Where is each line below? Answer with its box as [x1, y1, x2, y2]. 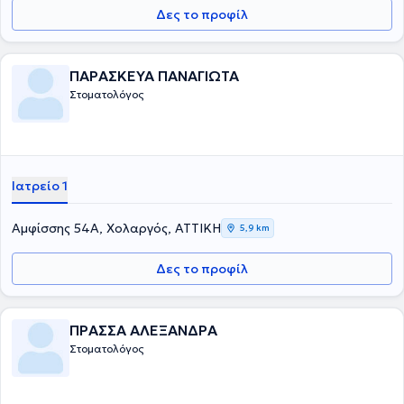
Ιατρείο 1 [12, 178, 68, 194]
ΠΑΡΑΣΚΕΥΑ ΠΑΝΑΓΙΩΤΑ [69, 67, 239, 85]
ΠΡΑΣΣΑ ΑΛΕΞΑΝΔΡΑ [69, 321, 217, 339]
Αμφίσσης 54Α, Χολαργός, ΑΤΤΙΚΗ [12, 220, 221, 236]
